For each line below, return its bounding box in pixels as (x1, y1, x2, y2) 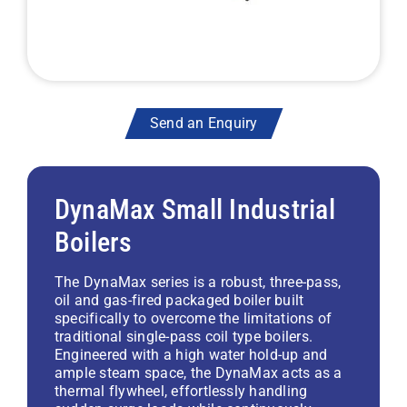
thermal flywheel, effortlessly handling (55, 382, 308, 400)
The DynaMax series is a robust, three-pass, (55, 273, 342, 291)
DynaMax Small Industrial (55, 194, 335, 225)
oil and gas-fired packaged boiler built (55, 292, 304, 309)
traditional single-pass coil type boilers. (55, 328, 313, 345)
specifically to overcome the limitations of (55, 310, 333, 327)
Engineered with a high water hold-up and (55, 346, 328, 363)
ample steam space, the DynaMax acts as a (55, 364, 342, 382)
